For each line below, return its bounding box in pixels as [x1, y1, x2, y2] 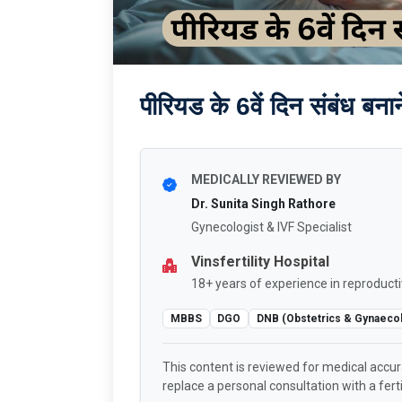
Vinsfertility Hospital [191, 252, 329, 270]
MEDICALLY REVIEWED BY [191, 171, 341, 187]
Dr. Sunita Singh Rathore [191, 196, 336, 211]
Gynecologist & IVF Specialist [191, 219, 352, 234]
